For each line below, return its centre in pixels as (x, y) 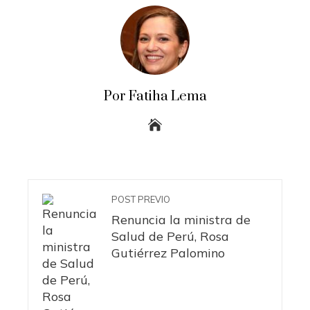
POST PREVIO (141, 199)
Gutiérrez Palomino (168, 252)
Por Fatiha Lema (155, 96)
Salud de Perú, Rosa (170, 236)
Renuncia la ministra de (181, 219)
